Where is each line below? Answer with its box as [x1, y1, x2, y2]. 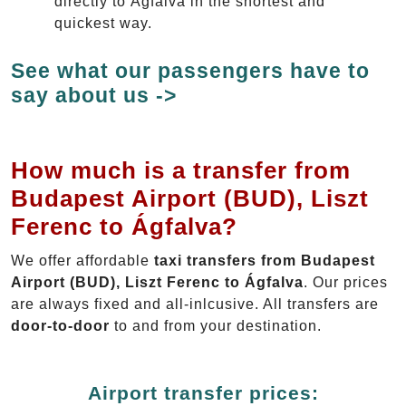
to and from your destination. [110, 317, 322, 333]
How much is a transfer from [11, 156, 351, 184]
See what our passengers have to [11, 58, 370, 82]
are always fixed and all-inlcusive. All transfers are [11, 295, 379, 312]
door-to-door [11, 317, 110, 333]
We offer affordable [11, 252, 154, 268]
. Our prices [304, 274, 388, 290]
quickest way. [54, 15, 152, 32]
